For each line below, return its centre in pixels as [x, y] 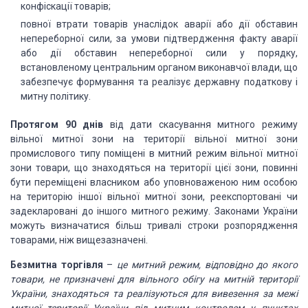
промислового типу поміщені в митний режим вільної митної [154, 153]
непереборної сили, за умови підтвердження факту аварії [159, 38]
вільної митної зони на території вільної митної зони [154, 139]
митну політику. [56, 96]
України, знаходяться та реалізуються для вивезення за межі [154, 294]
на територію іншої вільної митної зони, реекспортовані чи [154, 197]
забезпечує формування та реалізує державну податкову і [159, 82]
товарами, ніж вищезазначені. [79, 240]
